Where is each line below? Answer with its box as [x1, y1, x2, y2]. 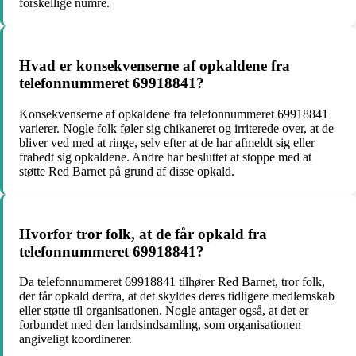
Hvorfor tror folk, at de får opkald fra [19, 225, 267, 242]
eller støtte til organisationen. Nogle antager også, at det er [19, 304, 308, 318]
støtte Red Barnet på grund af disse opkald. [19, 164, 234, 178]
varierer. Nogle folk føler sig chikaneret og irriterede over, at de [19, 121, 334, 135]
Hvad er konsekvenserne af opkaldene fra [19, 57, 290, 75]
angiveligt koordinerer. [19, 332, 132, 346]
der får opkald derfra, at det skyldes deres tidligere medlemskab [19, 289, 335, 304]
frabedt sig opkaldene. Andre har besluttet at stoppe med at [19, 149, 311, 164]
